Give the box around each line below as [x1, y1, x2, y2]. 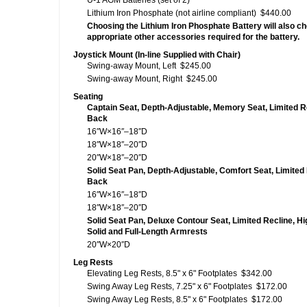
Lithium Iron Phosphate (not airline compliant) [87, 8, 256, 18]
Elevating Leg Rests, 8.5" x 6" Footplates [87, 269, 237, 278]
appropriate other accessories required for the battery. [87, 32, 299, 42]
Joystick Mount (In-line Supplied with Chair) [73, 50, 241, 60]
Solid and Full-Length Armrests [87, 227, 208, 236]
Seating [73, 92, 103, 101]
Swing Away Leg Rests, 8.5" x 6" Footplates [87, 295, 247, 304]
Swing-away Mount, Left [87, 61, 176, 71]
